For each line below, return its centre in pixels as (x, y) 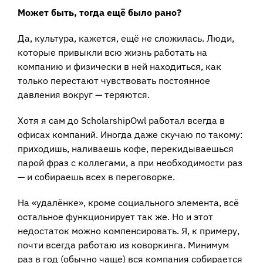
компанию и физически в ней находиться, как (119, 66)
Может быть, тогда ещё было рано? (100, 12)
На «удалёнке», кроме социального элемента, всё (128, 202)
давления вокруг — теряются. (84, 94)
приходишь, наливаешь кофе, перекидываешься (126, 148)
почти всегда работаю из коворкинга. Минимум (123, 245)
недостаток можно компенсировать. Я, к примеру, (129, 230)
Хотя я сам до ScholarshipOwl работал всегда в (121, 120)
